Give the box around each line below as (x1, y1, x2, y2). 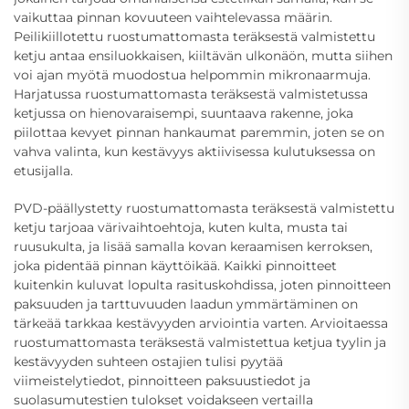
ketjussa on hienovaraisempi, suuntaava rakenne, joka (14, 104, 353, 121)
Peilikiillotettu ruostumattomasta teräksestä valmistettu (14, 27, 375, 45)
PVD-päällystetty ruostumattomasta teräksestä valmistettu (14, 199, 394, 216)
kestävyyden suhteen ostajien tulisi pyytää (14, 352, 283, 370)
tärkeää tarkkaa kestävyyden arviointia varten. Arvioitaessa (14, 314, 388, 331)
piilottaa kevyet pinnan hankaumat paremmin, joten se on (14, 123, 384, 141)
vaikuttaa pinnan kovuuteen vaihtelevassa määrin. (14, 8, 332, 26)
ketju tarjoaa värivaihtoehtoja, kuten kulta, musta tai (14, 218, 348, 236)
